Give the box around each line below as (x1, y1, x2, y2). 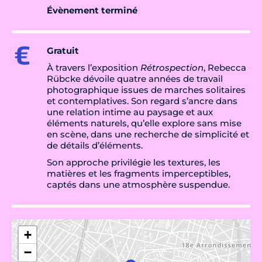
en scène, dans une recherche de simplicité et (47, 129, 249, 140)
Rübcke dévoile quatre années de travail (47, 73, 223, 85)
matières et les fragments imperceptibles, (47, 168, 230, 180)
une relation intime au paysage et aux (47, 106, 213, 118)
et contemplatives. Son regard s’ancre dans (47, 95, 237, 107)
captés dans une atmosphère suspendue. (47, 179, 232, 191)
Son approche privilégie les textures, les (47, 157, 220, 168)
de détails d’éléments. (47, 140, 143, 151)
